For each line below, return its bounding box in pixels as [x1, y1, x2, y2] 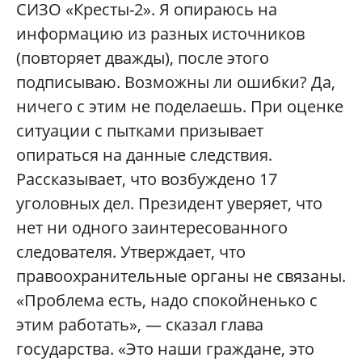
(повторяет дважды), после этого [16, 47, 269, 69]
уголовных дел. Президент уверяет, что [16, 192, 322, 214]
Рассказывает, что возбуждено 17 [16, 168, 277, 190]
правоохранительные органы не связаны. [16, 265, 346, 287]
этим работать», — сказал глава [16, 314, 263, 335]
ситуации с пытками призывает [16, 120, 263, 141]
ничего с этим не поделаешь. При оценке [16, 95, 343, 117]
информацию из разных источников [16, 23, 305, 44]
